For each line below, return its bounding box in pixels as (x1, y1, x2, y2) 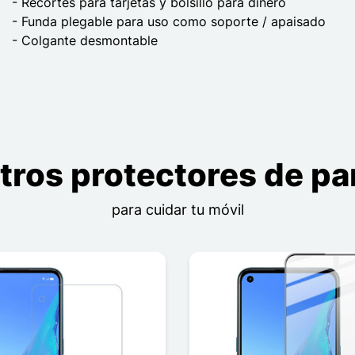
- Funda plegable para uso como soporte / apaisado (12, 13, 326, 30)
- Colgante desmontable (12, 32, 158, 49)
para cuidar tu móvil (111, 201, 244, 219)
